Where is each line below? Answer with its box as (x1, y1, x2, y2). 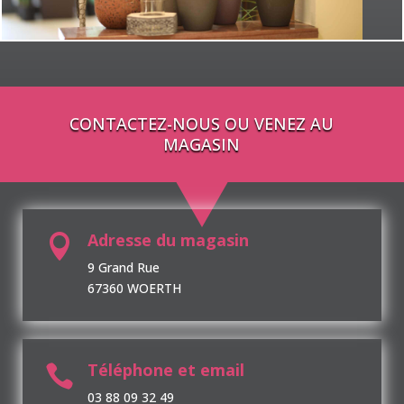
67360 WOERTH (87, 279, 181, 297)
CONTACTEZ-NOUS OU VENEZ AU (69, 112, 335, 134)
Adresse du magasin (87, 228, 249, 251)
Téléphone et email (87, 358, 244, 381)
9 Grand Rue (87, 258, 160, 276)
